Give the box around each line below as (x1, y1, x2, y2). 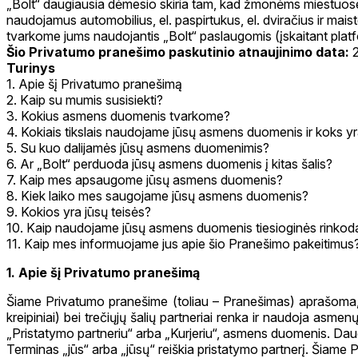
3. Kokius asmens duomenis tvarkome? (6, 108, 230, 125)
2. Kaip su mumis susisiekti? (6, 92, 163, 109)
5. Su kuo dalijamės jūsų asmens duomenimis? (6, 140, 269, 157)
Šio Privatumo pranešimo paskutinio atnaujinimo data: (6, 44, 352, 61)
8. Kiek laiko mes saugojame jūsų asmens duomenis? (6, 188, 308, 205)
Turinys (6, 60, 55, 77)
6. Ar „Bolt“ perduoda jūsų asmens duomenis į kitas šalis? (6, 156, 332, 173)
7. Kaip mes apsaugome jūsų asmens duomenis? (6, 172, 283, 189)
